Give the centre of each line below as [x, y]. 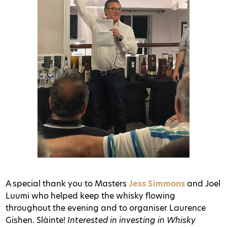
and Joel [203, 184]
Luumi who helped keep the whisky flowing [90, 196]
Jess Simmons [157, 184]
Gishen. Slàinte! [36, 220]
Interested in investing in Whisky [131, 220]
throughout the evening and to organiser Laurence [106, 208]
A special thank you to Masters [67, 184]
